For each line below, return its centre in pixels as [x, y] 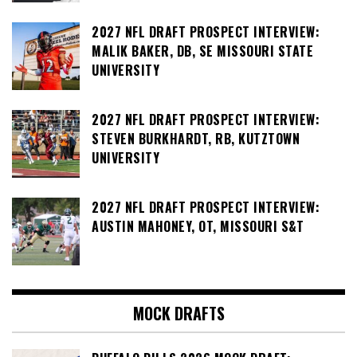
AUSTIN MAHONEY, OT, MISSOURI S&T [198, 226]
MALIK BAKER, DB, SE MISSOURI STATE [202, 51]
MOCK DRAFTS [178, 313]
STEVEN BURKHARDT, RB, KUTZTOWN [196, 138]
